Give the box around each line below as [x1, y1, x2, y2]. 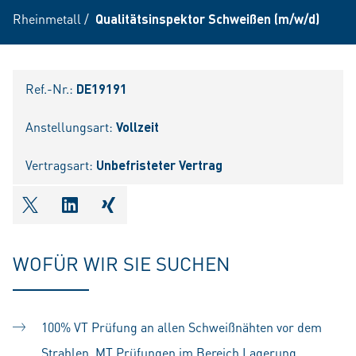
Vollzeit [116, 118, 159, 135]
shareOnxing [106, 204, 195, 226]
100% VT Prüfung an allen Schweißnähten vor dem [41, 319, 322, 335]
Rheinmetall [13, 10, 81, 27]
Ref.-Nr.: [25, 80, 76, 97]
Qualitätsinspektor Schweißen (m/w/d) [95, 10, 319, 27]
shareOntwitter [30, 204, 137, 226]
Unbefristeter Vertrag [96, 157, 222, 173]
